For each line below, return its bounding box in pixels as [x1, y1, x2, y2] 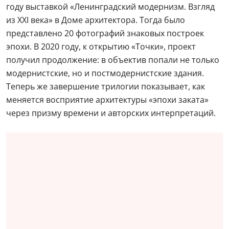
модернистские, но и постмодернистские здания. [6, 67, 204, 79]
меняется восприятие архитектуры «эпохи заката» [6, 94, 209, 105]
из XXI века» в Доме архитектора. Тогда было [6, 14, 185, 26]
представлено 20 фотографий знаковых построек [6, 28, 204, 39]
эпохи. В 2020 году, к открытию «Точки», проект [6, 41, 196, 52]
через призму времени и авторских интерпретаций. [6, 107, 216, 119]
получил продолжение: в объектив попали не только [6, 54, 219, 65]
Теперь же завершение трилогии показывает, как [6, 81, 205, 92]
